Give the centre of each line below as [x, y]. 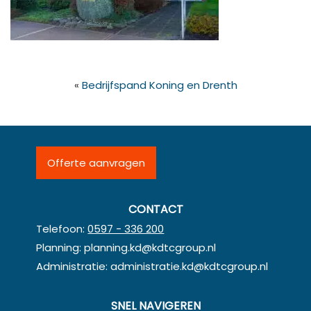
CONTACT [155, 209]
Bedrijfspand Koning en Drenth [159, 85]
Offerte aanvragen [96, 162]
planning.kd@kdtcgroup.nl [150, 247]
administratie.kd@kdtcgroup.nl [190, 266]
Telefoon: [62, 228]
